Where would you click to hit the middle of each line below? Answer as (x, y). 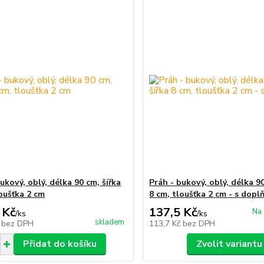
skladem (110, 222)
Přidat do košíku (60, 244)
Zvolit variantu (229, 244)
